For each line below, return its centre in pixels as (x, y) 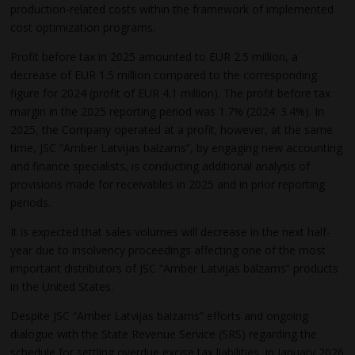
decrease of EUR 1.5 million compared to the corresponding (164, 74)
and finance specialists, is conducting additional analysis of (160, 166)
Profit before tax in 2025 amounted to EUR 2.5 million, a (155, 56)
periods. (31, 202)
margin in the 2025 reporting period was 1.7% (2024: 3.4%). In (168, 111)
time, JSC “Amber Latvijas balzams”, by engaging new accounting (177, 147)
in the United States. (62, 286)
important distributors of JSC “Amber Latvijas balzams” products (175, 268)
